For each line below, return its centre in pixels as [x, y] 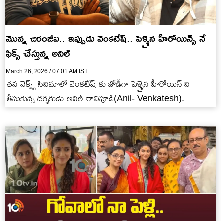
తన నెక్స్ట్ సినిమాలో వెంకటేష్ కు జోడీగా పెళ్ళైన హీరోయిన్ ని [98, 84]
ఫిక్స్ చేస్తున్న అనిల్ [38, 53]
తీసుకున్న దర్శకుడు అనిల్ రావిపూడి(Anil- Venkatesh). [95, 98]
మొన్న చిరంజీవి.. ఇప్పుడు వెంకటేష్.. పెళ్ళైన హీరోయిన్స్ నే [106, 38]
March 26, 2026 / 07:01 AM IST [47, 71]
